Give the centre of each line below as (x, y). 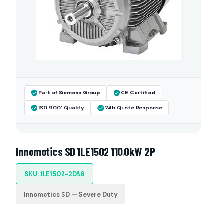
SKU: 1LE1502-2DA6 (54, 174)
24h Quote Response (133, 108)
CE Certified (138, 93)
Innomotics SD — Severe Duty (71, 194)
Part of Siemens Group (69, 93)
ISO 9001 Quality (61, 108)
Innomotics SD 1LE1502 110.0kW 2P (85, 151)
